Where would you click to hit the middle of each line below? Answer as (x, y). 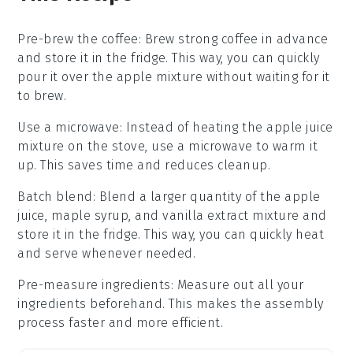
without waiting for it (266, 76)
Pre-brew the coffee (78, 39)
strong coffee (218, 39)
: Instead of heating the (193, 127)
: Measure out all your (237, 284)
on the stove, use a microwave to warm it (191, 146)
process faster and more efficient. (121, 322)
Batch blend (55, 196)
